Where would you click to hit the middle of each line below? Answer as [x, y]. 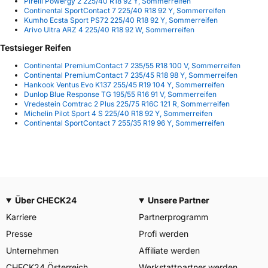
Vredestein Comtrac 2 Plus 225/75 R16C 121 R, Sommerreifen [127, 104]
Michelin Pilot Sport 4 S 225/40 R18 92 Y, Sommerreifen [118, 114]
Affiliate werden [169, 250]
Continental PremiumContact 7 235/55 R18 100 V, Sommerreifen [132, 66]
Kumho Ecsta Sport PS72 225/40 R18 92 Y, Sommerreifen [121, 20]
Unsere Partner [178, 200]
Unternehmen [32, 250]
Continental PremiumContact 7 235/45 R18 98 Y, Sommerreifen [131, 75]
